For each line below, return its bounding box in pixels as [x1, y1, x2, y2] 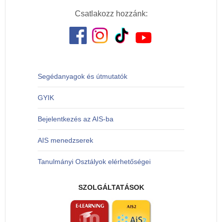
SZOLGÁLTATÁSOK [78, 183, 144, 191]
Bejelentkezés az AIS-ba [38, 115, 113, 123]
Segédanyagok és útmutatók [38, 72, 127, 80]
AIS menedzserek [38, 136, 93, 144]
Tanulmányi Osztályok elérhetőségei [38, 158, 151, 166]
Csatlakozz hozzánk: [74, 9, 148, 18]
